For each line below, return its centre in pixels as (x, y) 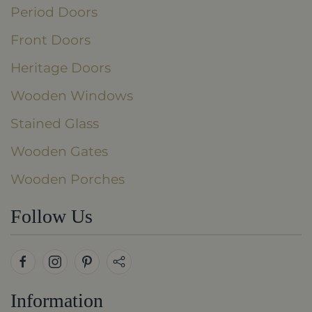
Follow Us (52, 216)
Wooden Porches (68, 179)
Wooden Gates (59, 151)
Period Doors (54, 12)
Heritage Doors (61, 68)
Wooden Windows (72, 95)
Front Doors (50, 40)
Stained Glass (55, 123)
